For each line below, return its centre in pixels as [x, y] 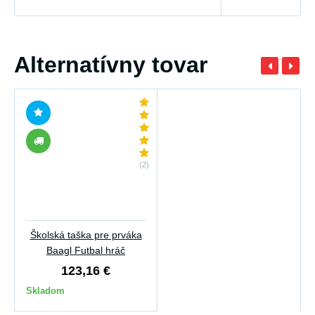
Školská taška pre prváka [86, 235]
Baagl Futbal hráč [86, 251]
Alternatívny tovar [111, 65]
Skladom [45, 291]
